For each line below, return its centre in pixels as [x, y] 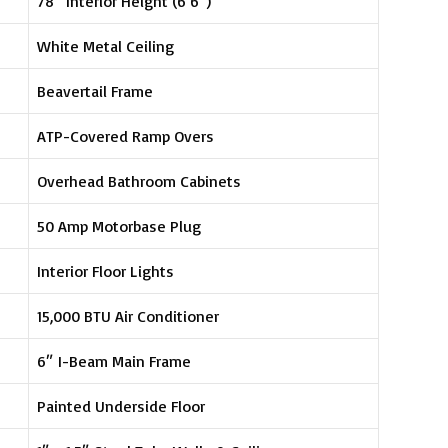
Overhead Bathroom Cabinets [139, 180]
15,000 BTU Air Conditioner [128, 315]
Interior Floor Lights [106, 270]
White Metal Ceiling [106, 45]
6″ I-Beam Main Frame [114, 360]
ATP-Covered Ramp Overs [126, 135]
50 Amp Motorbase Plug [119, 225]
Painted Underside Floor [121, 405]
